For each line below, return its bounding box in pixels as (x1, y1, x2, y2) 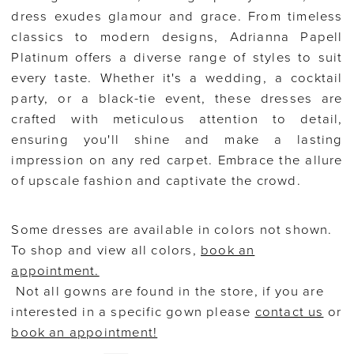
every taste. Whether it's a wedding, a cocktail (11, 70, 343, 86)
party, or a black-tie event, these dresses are (11, 90, 343, 107)
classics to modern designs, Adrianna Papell (11, 28, 343, 45)
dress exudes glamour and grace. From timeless (11, 8, 343, 24)
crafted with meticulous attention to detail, (11, 111, 343, 127)
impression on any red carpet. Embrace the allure (11, 152, 343, 168)
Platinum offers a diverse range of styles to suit (11, 49, 343, 66)
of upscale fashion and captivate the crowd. (11, 172, 301, 189)
